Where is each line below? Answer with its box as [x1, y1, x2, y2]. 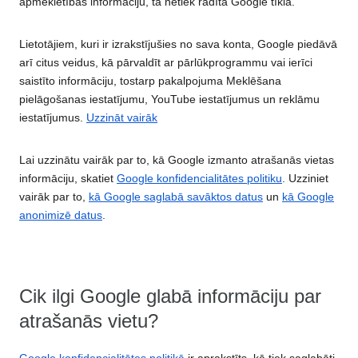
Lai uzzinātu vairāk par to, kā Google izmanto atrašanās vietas [19, 153, 334, 167]
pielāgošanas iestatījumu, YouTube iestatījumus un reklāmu [19, 93, 320, 106]
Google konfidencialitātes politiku [117, 172, 282, 185]
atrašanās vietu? [19, 310, 158, 332]
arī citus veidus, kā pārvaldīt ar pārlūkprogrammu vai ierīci [19, 56, 312, 70]
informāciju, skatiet [19, 172, 117, 185]
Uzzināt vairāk [86, 111, 157, 125]
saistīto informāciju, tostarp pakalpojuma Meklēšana [19, 74, 281, 88]
